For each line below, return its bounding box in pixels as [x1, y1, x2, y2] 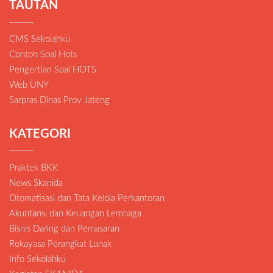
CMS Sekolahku [9, 35, 70, 44]
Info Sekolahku [9, 255, 66, 264]
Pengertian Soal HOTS [9, 65, 96, 75]
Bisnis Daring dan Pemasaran [9, 224, 119, 234]
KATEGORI [9, 128, 71, 141]
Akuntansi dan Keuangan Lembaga [9, 209, 141, 219]
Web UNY [9, 80, 49, 90]
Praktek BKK [9, 163, 58, 173]
